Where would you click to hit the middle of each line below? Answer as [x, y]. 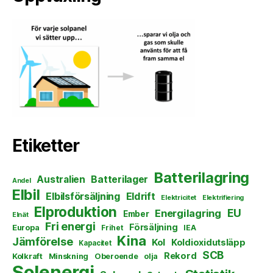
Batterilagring [202, 177]
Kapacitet [95, 243]
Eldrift [140, 196]
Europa [26, 227]
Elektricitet [179, 197]
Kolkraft [27, 256]
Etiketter [46, 145]
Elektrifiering [223, 197]
